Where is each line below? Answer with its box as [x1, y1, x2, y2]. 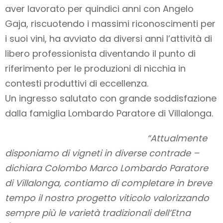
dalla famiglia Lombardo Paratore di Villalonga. [5, 107, 213, 120]
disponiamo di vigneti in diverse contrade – [5, 147, 199, 160]
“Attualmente [147, 132, 207, 145]
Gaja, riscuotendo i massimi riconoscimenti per [5, 17, 216, 30]
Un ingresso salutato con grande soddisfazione [5, 92, 217, 105]
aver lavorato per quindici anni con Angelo [5, 2, 194, 15]
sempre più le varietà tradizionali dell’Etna [5, 207, 191, 220]
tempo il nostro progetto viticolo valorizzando [5, 192, 209, 205]
